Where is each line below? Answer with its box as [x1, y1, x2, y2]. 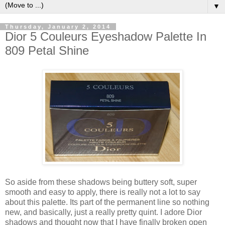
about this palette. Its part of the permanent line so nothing [5, 197, 209, 206]
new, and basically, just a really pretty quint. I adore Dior [5, 207, 202, 216]
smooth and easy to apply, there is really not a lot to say [5, 187, 200, 196]
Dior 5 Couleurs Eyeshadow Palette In [5, 29, 206, 43]
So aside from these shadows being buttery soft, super [5, 177, 197, 186]
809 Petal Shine [5, 43, 89, 57]
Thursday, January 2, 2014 [5, 23, 111, 30]
